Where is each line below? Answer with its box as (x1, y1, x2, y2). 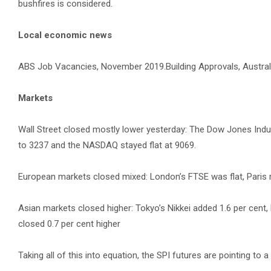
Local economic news (18, 30, 114, 41)
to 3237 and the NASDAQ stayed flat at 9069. (18, 140, 196, 151)
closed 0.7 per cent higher (18, 218, 120, 229)
